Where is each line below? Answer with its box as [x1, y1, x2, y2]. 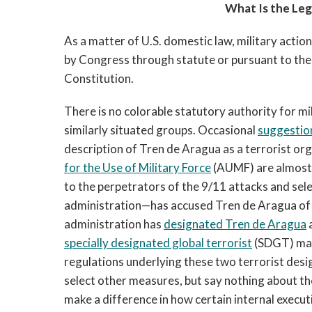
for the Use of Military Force [64, 160, 211, 175]
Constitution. [64, 71, 134, 86]
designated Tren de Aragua [164, 217, 306, 231]
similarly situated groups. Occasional [64, 123, 258, 137]
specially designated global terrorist [64, 235, 252, 250]
